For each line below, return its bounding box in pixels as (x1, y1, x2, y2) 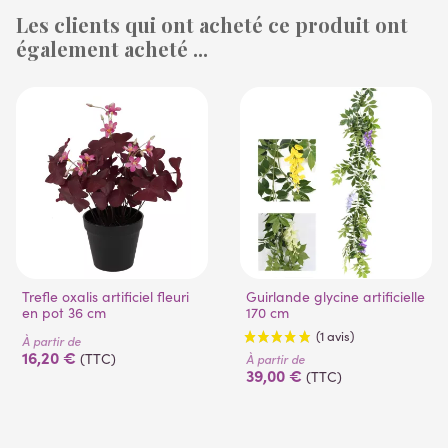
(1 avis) (100, 67, 142, 87)
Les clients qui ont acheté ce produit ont (16, 11, 408, 39)
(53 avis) (345, 84, 398, 104)
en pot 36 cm (22, 303, 106, 323)
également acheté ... (16, 35, 208, 63)
